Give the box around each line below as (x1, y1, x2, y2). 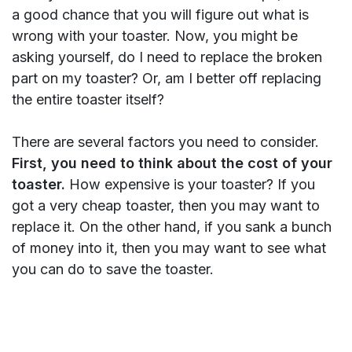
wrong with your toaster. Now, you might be (12, 27, 298, 45)
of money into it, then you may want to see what (12, 240, 326, 257)
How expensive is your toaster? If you (69, 176, 315, 193)
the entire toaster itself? (12, 91, 164, 108)
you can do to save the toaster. (12, 261, 214, 278)
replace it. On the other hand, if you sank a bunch (12, 218, 332, 236)
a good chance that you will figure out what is (12, 6, 309, 24)
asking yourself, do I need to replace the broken (12, 49, 322, 66)
